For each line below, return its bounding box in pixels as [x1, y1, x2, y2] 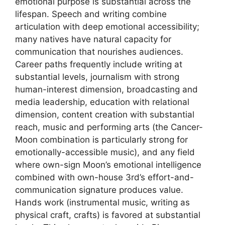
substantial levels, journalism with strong [15, 72, 179, 82]
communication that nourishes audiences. [15, 47, 183, 57]
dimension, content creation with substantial [15, 109, 194, 120]
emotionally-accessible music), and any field [15, 147, 195, 157]
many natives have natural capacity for [15, 34, 171, 44]
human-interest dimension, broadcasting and [15, 84, 198, 94]
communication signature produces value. [15, 185, 183, 195]
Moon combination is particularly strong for [15, 135, 188, 145]
